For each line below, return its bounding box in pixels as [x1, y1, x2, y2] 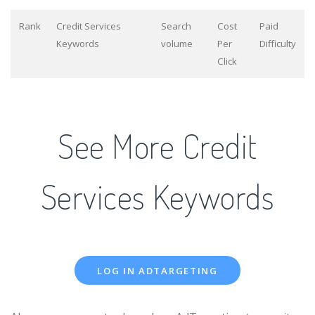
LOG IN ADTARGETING [97, 264, 218, 278]
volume [160, 37, 193, 51]
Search [160, 20, 191, 33]
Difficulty [259, 37, 296, 51]
